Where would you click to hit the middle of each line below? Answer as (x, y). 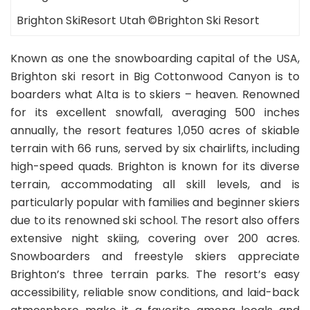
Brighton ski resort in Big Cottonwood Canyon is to (155, 77)
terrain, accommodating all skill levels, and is (155, 185)
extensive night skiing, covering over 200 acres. (155, 239)
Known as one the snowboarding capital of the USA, (155, 59)
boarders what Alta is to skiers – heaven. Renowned (155, 95)
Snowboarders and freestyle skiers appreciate (155, 257)
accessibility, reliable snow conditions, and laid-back (155, 293)
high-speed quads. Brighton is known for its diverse (155, 167)
